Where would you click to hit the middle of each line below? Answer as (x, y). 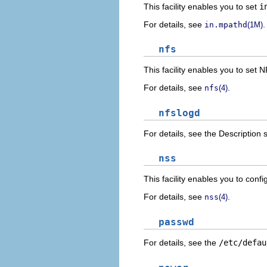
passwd (176, 222)
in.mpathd (226, 24)
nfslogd (179, 113)
